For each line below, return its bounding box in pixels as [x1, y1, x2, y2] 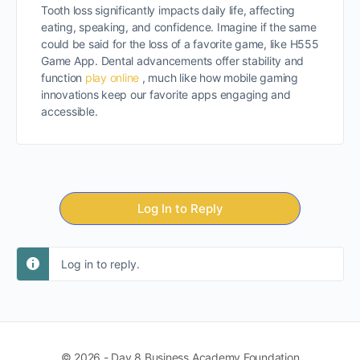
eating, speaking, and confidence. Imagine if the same [41, 20, 317, 34]
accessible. [41, 104, 98, 118]
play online [84, 71, 140, 84]
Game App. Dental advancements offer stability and [41, 54, 305, 67]
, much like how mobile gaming [139, 71, 299, 84]
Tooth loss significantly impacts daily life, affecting [41, 3, 296, 17]
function [41, 71, 85, 84]
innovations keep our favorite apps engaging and [41, 88, 291, 101]
